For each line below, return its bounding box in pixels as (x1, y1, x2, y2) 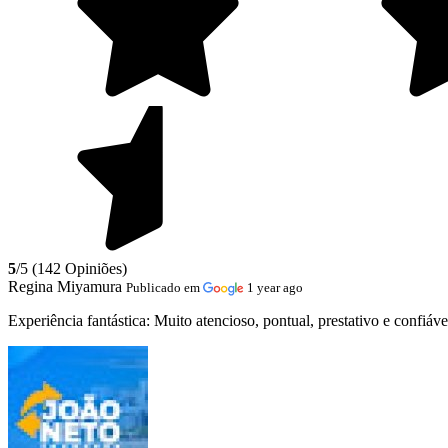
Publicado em (126, 279, 203, 295)
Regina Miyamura (8, 277, 122, 295)
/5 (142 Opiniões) (16, 259, 127, 277)
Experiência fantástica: (8, 311, 154, 329)
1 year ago (247, 279, 304, 295)
